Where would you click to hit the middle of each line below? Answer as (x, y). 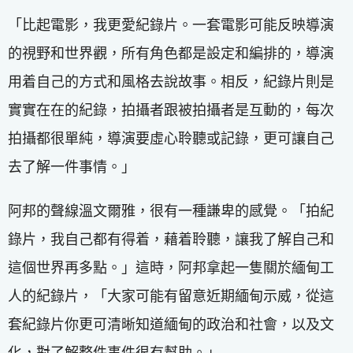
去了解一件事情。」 (72, 167)
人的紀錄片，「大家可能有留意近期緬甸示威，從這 (171, 296)
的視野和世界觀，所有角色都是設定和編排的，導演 (171, 53)
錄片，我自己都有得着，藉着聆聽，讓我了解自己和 (171, 239)
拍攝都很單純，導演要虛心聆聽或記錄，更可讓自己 (171, 138)
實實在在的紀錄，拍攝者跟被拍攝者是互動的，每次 (171, 110)
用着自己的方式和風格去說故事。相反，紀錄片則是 (171, 82)
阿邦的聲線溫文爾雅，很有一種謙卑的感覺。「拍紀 (171, 211)
